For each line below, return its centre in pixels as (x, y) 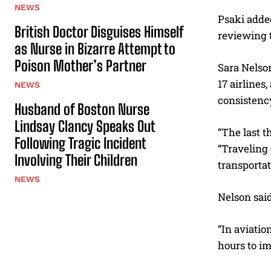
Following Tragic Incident (80, 143)
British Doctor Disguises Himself (99, 31)
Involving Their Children (76, 160)
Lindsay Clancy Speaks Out (85, 126)
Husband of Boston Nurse (82, 109)
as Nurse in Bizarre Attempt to (95, 48)
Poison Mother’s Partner (80, 65)
